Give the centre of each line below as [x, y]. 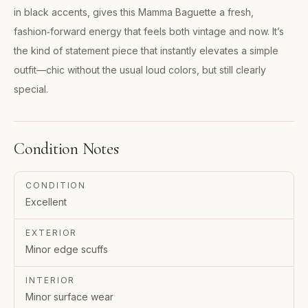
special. [31, 89]
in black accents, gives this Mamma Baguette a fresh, [134, 12]
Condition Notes [66, 149]
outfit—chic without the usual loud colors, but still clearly [140, 70]
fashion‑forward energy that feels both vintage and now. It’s [149, 32]
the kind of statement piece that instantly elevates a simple [146, 51]
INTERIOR [51, 280]
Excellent [46, 202]
